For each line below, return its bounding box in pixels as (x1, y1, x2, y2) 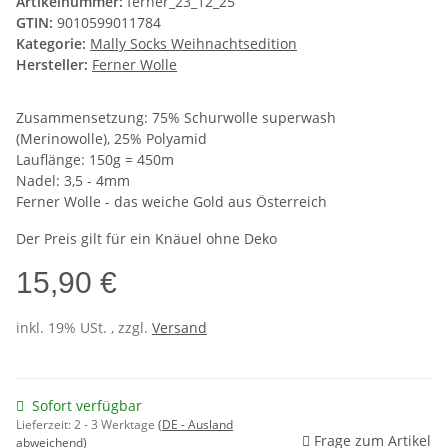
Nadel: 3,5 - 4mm (16, 171, 130, 191)
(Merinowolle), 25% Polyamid (16, 129, 207, 149)
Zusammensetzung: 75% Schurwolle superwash (16, 108, 336, 128)
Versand (152, 318, 207, 338)
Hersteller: (16, 55, 88, 75)
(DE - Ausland (158, 416, 233, 434)
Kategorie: (16, 34, 90, 54)
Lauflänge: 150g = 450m (16, 150, 174, 170)
